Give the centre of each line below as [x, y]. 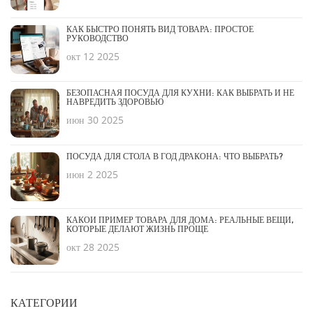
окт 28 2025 [93, 247]
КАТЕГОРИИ [44, 303]
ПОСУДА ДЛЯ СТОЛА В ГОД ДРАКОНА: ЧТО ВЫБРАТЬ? [175, 157]
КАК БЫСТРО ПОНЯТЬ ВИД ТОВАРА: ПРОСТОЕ [160, 30]
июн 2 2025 [92, 175]
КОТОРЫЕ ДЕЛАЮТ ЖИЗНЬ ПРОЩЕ [137, 230]
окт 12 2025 [93, 57]
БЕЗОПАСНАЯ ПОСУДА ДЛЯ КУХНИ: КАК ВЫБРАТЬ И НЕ [180, 93]
